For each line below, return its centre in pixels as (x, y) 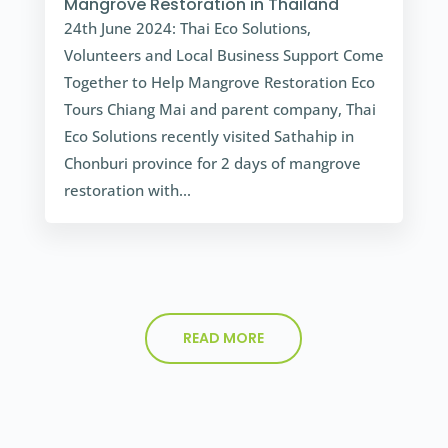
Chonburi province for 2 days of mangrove (212, 163)
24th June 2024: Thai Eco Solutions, (187, 28)
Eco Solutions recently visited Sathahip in (208, 136)
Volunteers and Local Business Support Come (223, 55)
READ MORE (224, 338)
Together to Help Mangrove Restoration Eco (219, 82)
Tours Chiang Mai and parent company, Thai (219, 109)
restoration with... (127, 190)
